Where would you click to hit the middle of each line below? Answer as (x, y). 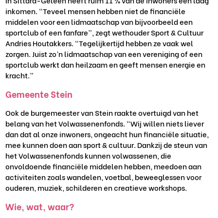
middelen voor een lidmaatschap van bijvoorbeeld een (99, 22)
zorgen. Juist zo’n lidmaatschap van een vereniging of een (104, 54)
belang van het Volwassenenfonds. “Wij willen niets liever (105, 123)
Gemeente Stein (39, 94)
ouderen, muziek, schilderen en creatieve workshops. (96, 188)
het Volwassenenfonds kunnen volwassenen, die (89, 155)
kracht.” (20, 75)
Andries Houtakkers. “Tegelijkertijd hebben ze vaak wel (100, 43)
